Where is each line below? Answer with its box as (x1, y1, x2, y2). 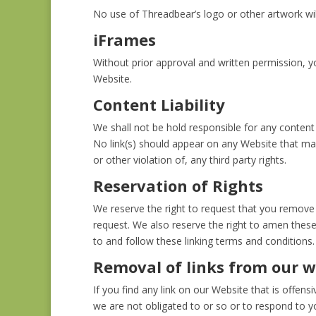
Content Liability (93, 94, 225, 115)
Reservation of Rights (93, 175, 263, 196)
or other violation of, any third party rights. (93, 153, 286, 166)
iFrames (93, 29, 156, 50)
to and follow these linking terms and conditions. (93, 234, 315, 248)
